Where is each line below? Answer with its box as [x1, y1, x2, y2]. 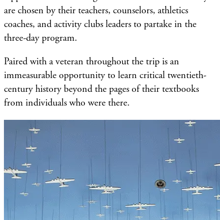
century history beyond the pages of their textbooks [4, 82, 199, 95]
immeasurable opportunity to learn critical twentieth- [4, 69, 206, 82]
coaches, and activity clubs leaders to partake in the [4, 18, 196, 30]
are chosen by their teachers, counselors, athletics [4, 4, 188, 17]
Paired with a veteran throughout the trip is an [4, 55, 179, 68]
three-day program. [4, 31, 77, 44]
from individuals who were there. [4, 96, 130, 109]
